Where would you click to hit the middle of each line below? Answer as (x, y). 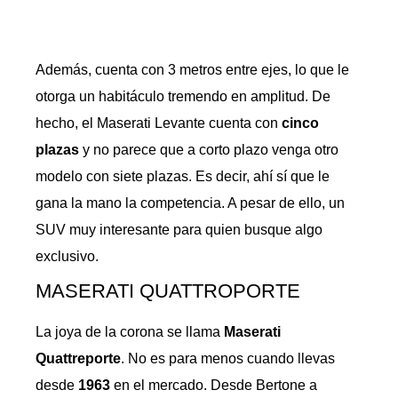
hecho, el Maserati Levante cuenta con (159, 123)
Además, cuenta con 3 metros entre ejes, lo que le (192, 70)
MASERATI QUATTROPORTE (168, 291)
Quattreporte (78, 358)
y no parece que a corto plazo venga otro (209, 150)
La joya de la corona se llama (130, 332)
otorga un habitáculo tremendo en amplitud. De (183, 96)
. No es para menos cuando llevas (228, 358)
